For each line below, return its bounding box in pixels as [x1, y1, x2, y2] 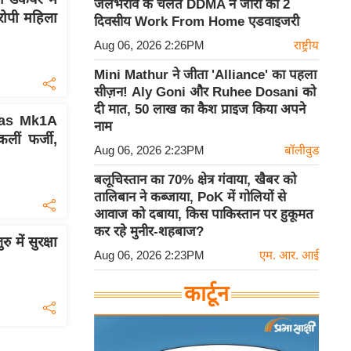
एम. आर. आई [259, 248, 319, 262]
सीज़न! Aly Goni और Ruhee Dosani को [94, 85, 316, 100]
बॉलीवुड [284, 143, 319, 157]
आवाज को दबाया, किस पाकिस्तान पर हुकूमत [94, 207, 313, 223]
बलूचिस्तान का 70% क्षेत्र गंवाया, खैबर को [94, 172, 296, 188]
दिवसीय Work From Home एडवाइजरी [94, 14, 299, 30]
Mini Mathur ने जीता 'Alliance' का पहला [94, 67, 317, 83]
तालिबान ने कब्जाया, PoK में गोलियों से [94, 190, 286, 205]
